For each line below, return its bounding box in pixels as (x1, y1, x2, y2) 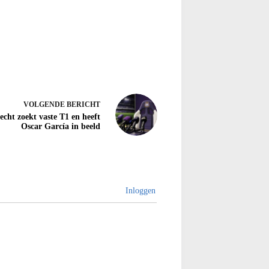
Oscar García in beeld (21, 121, 100, 131)
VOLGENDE (23, 100, 67, 109)
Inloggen (123, 186, 156, 196)
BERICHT (67, 100, 100, 109)
